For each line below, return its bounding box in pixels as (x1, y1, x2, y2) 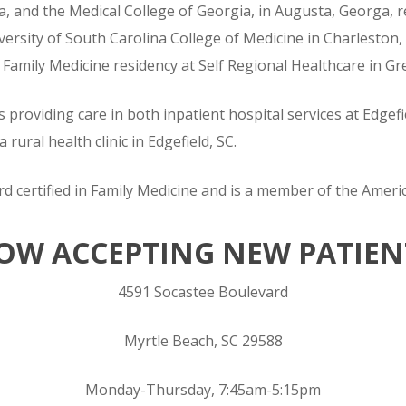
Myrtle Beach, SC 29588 (123, 331, 283, 352)
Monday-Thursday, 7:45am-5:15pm (85, 380, 321, 401)
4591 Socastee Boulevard (118, 282, 288, 303)
